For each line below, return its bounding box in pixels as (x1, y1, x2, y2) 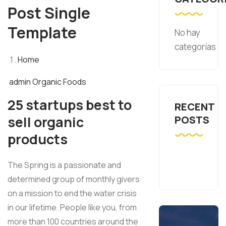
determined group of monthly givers (8, 174, 140, 185)
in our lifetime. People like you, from (8, 202, 137, 213)
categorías (175, 41, 216, 53)
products (8, 130, 68, 149)
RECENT (175, 100, 215, 114)
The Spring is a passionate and (8, 159, 121, 171)
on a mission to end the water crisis (8, 188, 137, 199)
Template (8, 22, 77, 43)
